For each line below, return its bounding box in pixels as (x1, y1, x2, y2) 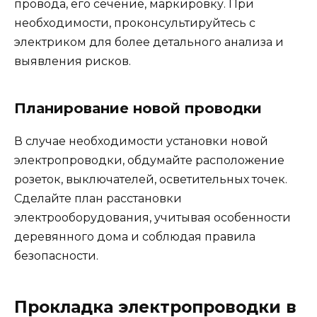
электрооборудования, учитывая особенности (14, 210, 291, 224)
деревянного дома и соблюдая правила (14, 229, 255, 243)
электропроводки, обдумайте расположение (14, 153, 284, 167)
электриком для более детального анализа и (14, 35, 284, 49)
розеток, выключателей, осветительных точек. (14, 172, 287, 186)
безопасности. (14, 248, 98, 263)
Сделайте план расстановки (14, 191, 182, 205)
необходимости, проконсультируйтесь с (14, 16, 255, 30)
